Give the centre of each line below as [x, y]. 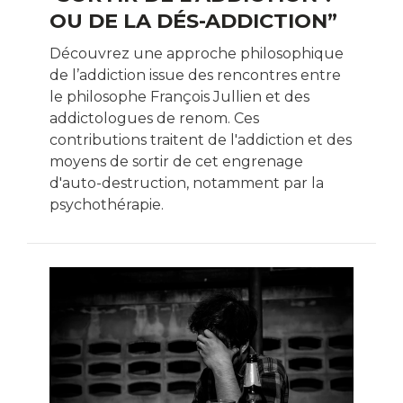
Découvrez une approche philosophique [55, 54]
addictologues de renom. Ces [154, 119]
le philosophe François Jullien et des [179, 97]
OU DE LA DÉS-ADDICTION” [193, 21]
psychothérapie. [107, 205]
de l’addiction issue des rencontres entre [195, 76]
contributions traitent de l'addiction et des [201, 140]
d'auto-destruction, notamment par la [187, 184]
